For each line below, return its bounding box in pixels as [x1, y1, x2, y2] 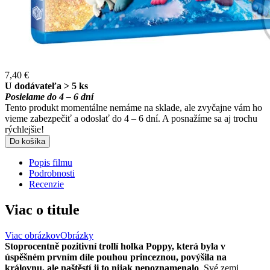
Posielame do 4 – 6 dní [5, 91, 93, 102]
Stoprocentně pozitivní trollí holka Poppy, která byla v [5, 240, 225, 251]
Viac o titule [5, 201, 80, 218]
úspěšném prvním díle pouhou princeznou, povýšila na [5, 251, 227, 262]
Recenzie [29, 178, 64, 189]
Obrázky [60, 230, 93, 240]
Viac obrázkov [5, 230, 60, 240]
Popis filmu [29, 157, 72, 168]
